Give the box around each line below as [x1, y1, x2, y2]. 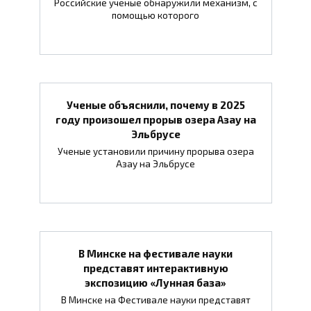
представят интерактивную [83, 261, 228, 274]
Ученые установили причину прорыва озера [57, 146, 254, 158]
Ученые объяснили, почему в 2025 [66, 98, 245, 111]
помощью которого [112, 10, 199, 22]
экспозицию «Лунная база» [85, 276, 226, 289]
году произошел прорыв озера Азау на [55, 112, 256, 126]
